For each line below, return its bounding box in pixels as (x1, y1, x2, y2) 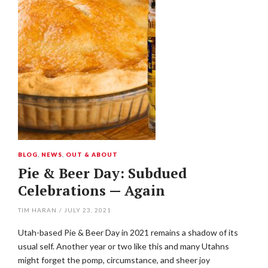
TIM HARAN (18, 206, 57, 214)
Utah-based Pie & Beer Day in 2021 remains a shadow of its (18, 227, 238, 237)
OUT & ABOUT (65, 151, 118, 158)
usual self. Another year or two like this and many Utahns (18, 241, 229, 251)
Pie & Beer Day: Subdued (18, 164, 187, 182)
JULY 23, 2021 (64, 206, 111, 214)
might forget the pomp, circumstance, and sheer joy (18, 255, 210, 265)
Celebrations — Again (18, 181, 165, 200)
